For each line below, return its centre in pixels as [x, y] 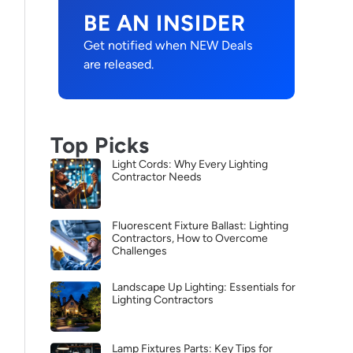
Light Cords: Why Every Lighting [190, 164]
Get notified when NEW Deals [168, 45]
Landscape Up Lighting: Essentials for [204, 287]
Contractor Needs [157, 177]
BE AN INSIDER [165, 23]
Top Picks [100, 145]
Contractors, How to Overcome [190, 238]
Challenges [139, 251]
